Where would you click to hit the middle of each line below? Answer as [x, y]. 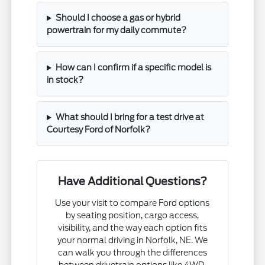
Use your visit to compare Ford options [132, 203]
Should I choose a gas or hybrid [118, 18]
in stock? [65, 80]
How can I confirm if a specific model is [133, 68]
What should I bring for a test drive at [130, 117]
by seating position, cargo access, [132, 216]
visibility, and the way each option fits [132, 228]
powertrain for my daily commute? [117, 30]
